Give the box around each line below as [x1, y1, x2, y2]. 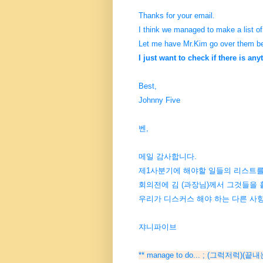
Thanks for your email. [136, 11, 215, 21]
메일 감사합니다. [136, 152, 197, 161]
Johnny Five [136, 96, 180, 105]
